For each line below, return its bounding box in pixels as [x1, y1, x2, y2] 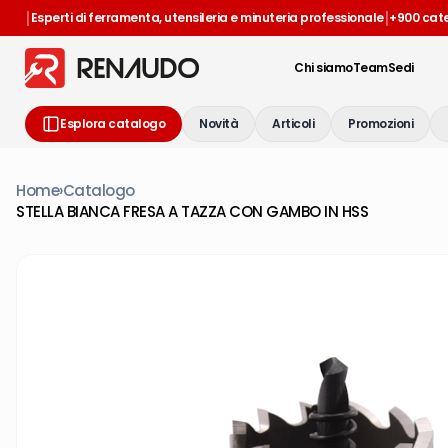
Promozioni [348, 115, 413, 132]
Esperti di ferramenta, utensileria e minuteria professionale [30, 9, 384, 26]
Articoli [272, 115, 314, 132]
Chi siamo [294, 59, 353, 76]
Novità [199, 115, 238, 132]
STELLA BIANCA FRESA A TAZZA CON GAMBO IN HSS [16, 201, 368, 222]
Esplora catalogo [60, 115, 165, 132]
